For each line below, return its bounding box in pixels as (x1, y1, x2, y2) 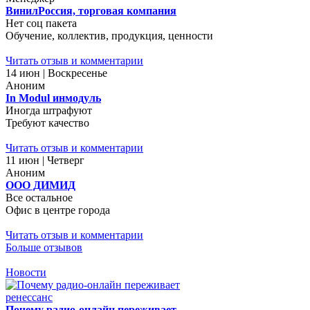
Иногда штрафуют (6, 104, 92, 116)
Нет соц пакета (6, 17, 77, 29)
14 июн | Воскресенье (6, 66, 107, 79)
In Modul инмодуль (6, 91, 101, 104)
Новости (6, 266, 46, 278)
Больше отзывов (6, 241, 82, 253)
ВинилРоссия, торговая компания (6, 4, 176, 17)
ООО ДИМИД (6, 179, 75, 191)
